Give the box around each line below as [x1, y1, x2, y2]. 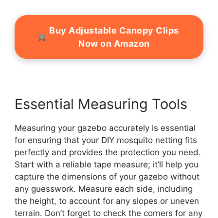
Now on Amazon [78, 38, 150, 49]
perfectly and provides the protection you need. [15, 147, 201, 157]
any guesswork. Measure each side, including [15, 183, 193, 194]
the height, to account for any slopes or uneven [15, 196, 199, 206]
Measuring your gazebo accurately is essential [15, 123, 196, 133]
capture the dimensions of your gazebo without [15, 171, 200, 182]
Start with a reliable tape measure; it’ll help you [15, 159, 199, 169]
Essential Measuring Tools [15, 95, 187, 112]
